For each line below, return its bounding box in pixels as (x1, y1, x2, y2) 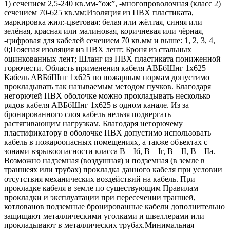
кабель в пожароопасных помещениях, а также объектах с (4, 137, 207, 146)
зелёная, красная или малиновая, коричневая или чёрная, (4, 26, 204, 35)
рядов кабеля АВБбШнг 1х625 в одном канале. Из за (4, 100, 189, 109)
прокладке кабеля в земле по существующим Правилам (4, 183, 198, 193)
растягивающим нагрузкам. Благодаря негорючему (4, 119, 183, 128)
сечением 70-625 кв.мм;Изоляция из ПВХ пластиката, (4, 8, 194, 17)
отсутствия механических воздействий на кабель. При (4, 174, 195, 183)
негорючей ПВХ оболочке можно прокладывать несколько (4, 91, 210, 100)
